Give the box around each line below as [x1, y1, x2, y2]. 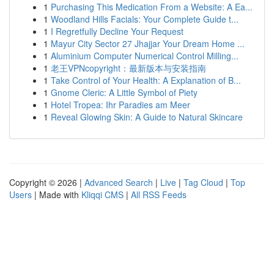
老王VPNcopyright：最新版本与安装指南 [51, 62, 206, 74]
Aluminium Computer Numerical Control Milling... [51, 50, 239, 62]
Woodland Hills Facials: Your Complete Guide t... [51, 13, 239, 25]
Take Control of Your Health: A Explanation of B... [51, 74, 241, 86]
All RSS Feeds [131, 188, 187, 201]
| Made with [32, 188, 81, 201]
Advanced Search [84, 176, 153, 188]
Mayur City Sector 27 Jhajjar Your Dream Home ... [51, 37, 245, 50]
